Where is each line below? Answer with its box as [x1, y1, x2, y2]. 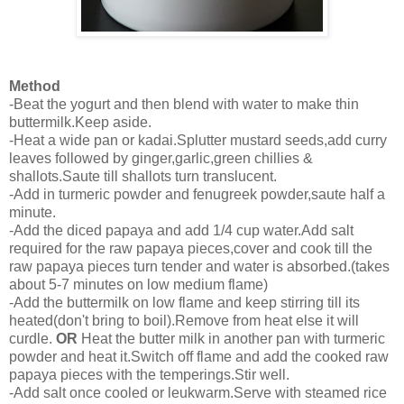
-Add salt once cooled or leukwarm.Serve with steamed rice [9, 385, 387, 401]
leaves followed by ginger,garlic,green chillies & [9, 151, 313, 167]
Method [9, 78, 60, 95]
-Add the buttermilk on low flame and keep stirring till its [9, 295, 360, 311]
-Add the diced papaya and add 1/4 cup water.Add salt [9, 223, 353, 239]
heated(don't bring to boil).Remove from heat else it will [9, 313, 359, 329]
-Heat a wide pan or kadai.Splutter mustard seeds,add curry [9, 133, 387, 149]
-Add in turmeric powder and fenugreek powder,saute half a [9, 187, 385, 203]
